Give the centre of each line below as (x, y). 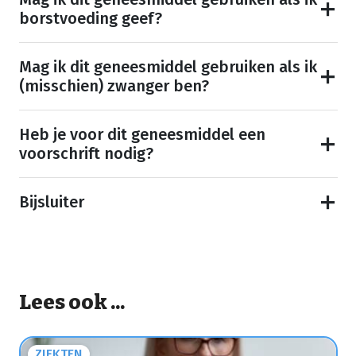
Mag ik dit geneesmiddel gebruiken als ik (168, 67)
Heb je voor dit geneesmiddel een (142, 135)
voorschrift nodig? (86, 154)
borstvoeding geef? (90, 19)
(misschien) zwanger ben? (114, 86)
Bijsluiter (51, 202)
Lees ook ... (72, 303)
